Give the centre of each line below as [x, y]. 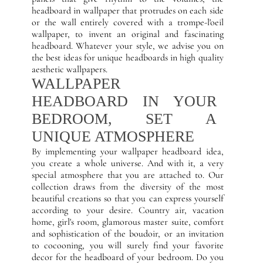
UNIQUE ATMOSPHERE [113, 136]
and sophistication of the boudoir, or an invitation [127, 234]
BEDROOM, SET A [124, 119]
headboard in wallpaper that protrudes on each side [127, 11]
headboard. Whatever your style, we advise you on [127, 46]
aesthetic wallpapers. [69, 69]
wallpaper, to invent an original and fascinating [127, 34]
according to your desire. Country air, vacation [127, 210]
